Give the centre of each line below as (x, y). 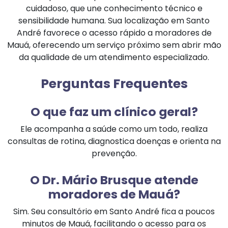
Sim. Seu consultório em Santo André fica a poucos (114, 211)
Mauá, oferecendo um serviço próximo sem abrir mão (114, 45)
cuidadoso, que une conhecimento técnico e (114, 8)
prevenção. (114, 153)
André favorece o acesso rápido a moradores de (114, 33)
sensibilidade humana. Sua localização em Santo (114, 20)
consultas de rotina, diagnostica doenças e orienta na (114, 141)
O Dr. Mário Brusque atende (114, 180)
